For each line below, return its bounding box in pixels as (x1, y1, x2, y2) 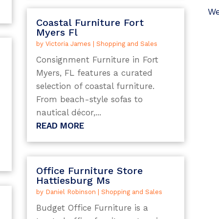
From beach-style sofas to (36, 94, 143, 105)
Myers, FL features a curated (36, 68, 153, 78)
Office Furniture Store (36, 164, 143, 176)
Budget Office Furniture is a (36, 202, 148, 213)
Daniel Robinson (45, 188, 96, 196)
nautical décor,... (36, 108, 101, 118)
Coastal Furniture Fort (36, 17, 144, 29)
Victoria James (45, 40, 91, 48)
